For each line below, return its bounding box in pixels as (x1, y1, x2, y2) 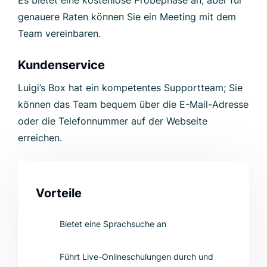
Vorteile (36, 185, 82, 200)
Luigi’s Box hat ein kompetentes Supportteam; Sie (18, 81, 243, 94)
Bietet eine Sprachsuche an (60, 218, 166, 229)
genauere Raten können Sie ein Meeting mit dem (18, 10, 236, 23)
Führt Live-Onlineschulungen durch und (60, 251, 213, 262)
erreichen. (18, 131, 62, 144)
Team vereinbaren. (18, 27, 101, 39)
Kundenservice (18, 57, 105, 72)
